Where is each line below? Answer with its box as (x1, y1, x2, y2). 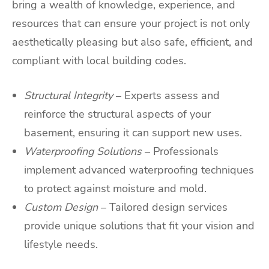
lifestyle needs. (24, 237, 98, 252)
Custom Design (24, 199, 98, 214)
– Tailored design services (101, 199, 228, 214)
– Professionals (145, 144, 219, 159)
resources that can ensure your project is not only (12, 16, 250, 31)
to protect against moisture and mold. (24, 181, 207, 196)
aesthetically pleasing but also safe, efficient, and (12, 34, 253, 49)
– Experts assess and (116, 88, 220, 103)
